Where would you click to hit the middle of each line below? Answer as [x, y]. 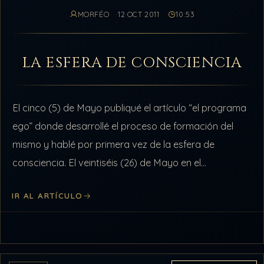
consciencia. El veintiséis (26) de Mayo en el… [110, 163]
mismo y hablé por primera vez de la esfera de [114, 145]
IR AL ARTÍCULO [47, 196]
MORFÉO [93, 14]
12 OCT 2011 [139, 14]
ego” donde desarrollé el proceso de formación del [123, 126]
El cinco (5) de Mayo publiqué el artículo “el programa [130, 108]
